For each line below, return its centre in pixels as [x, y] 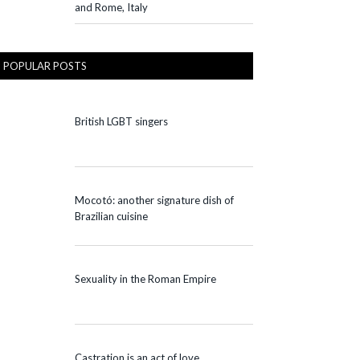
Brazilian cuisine [111, 216]
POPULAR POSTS [45, 65]
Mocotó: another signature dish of [154, 200]
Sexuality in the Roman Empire [145, 278]
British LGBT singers [121, 121]
